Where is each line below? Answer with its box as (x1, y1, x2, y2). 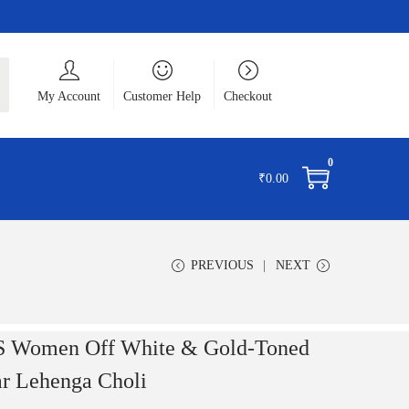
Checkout (224, 89, 272, 104)
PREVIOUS (191, 257, 254, 272)
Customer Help (123, 89, 201, 104)
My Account (37, 89, 100, 104)
